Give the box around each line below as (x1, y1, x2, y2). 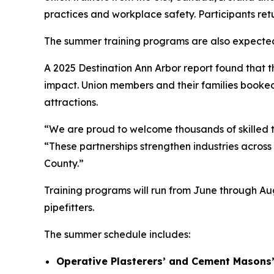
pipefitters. (44, 201, 94, 213)
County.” (44, 157, 84, 169)
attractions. (44, 95, 98, 108)
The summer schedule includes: (44, 228, 190, 240)
